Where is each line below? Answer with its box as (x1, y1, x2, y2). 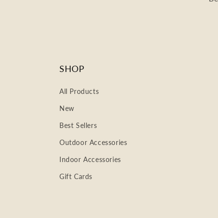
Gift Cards (59, 172, 92, 181)
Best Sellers (59, 121, 97, 129)
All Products (59, 87, 99, 95)
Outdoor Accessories (59, 138, 127, 146)
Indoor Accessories (59, 155, 121, 163)
